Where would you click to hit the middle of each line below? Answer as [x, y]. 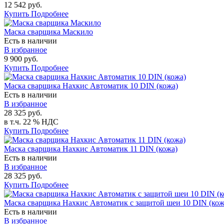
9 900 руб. [21, 59]
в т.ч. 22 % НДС [31, 122]
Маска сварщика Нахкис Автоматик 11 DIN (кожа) [91, 149]
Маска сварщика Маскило [48, 32]
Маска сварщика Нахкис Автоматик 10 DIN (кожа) [91, 86]
